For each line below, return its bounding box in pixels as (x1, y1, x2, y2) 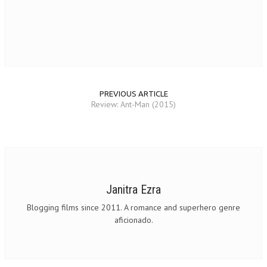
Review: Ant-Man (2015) (91, 99, 176, 110)
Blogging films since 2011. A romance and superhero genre (27, 202, 240, 213)
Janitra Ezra (106, 182, 161, 197)
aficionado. (114, 215, 153, 226)
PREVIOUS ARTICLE (99, 89, 168, 98)
